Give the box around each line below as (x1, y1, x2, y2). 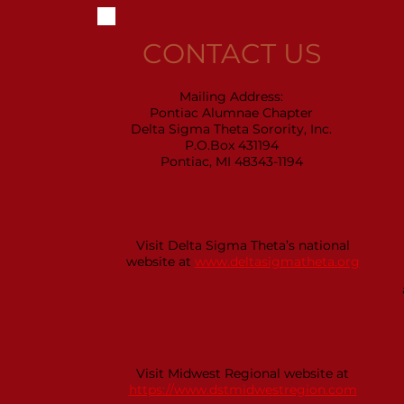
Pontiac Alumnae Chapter (150, 105, 313, 121)
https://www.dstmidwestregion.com (128, 381, 357, 398)
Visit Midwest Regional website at (136, 365, 349, 381)
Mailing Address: (179, 88, 283, 105)
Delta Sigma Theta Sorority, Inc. (131, 121, 332, 137)
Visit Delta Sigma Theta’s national (135, 237, 350, 253)
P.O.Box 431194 (184, 137, 279, 153)
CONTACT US (142, 37, 321, 70)
